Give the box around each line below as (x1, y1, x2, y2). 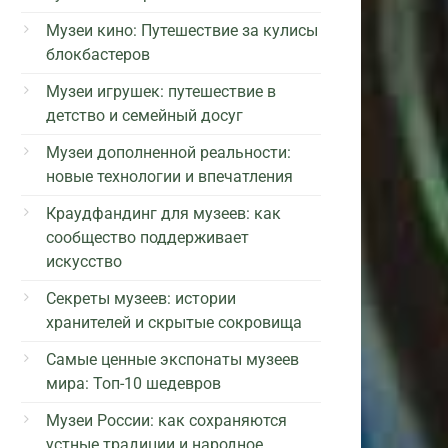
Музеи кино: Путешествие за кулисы (46, 20, 318, 40)
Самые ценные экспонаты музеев (46, 349, 299, 369)
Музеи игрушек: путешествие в (46, 81, 276, 101)
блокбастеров (46, 44, 150, 64)
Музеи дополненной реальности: (46, 142, 291, 162)
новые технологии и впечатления (46, 166, 293, 186)
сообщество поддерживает (46, 227, 249, 247)
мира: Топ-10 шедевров (46, 373, 221, 393)
